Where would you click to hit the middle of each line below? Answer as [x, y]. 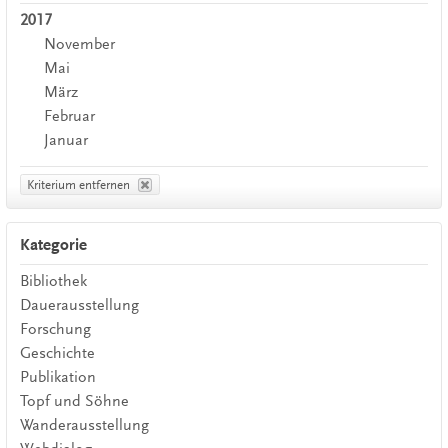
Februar [70, 115]
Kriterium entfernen [79, 184]
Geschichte [57, 352]
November [80, 43]
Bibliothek [53, 280]
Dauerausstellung [79, 304]
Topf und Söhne [74, 400]
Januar [66, 139]
